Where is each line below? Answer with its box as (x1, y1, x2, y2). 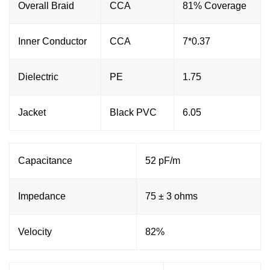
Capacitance (18, 155, 72, 166)
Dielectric (18, 71, 58, 82)
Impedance (18, 190, 66, 201)
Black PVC (110, 107, 157, 118)
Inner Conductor (18, 36, 87, 46)
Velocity (18, 226, 52, 237)
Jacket (18, 107, 46, 118)
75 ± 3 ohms (145, 190, 198, 201)
